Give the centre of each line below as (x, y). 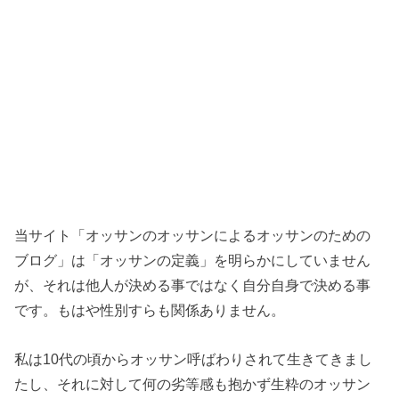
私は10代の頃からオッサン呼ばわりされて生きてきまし (194, 358)
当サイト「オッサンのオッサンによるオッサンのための (193, 236)
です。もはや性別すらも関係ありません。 (150, 310)
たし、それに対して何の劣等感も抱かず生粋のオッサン (193, 383)
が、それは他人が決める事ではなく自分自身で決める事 (193, 285)
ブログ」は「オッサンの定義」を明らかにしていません (193, 261)
